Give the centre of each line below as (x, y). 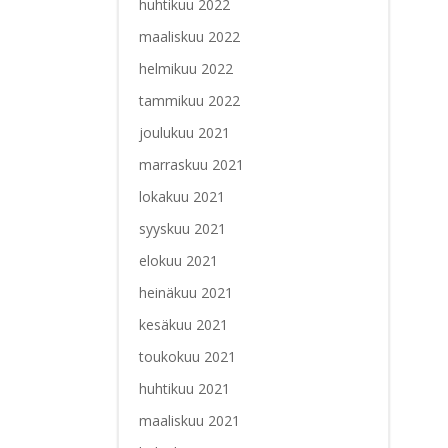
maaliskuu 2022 (189, 37)
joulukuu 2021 (184, 133)
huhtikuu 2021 (184, 389)
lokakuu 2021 (181, 197)
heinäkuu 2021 (185, 293)
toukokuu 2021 (187, 357)
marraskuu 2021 (191, 165)
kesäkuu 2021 (183, 325)
